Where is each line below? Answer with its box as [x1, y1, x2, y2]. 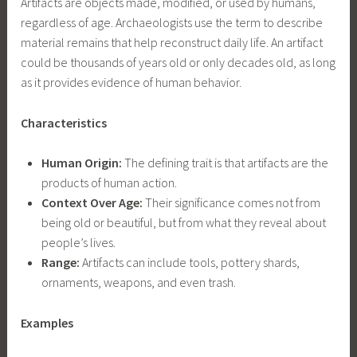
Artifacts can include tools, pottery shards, [79, 254, 300, 271]
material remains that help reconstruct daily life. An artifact [21, 34, 324, 51]
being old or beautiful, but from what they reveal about [41, 214, 326, 231]
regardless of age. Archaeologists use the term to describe [21, 14, 324, 31]
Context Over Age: [41, 194, 143, 211]
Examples [21, 315, 74, 331]
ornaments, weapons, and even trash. [41, 274, 236, 291]
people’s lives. [41, 234, 116, 251]
